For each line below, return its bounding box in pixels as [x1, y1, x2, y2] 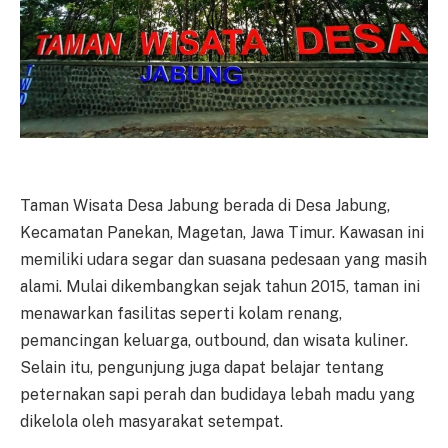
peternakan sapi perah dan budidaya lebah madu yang [20, 385, 415, 405]
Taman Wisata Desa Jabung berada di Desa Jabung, [20, 196, 390, 216]
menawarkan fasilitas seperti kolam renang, [20, 304, 342, 324]
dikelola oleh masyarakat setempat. [20, 412, 283, 432]
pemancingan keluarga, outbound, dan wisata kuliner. [20, 331, 408, 351]
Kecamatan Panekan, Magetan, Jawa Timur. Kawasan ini [20, 223, 424, 243]
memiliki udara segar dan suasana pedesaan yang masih [20, 250, 427, 270]
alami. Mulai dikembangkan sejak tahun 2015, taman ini [20, 277, 420, 297]
